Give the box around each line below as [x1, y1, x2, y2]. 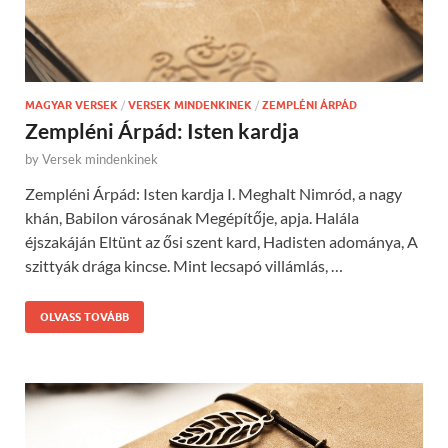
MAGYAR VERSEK [25, 97, 118, 112]
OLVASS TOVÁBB [40, 309, 129, 324]
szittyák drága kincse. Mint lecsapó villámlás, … [25, 255, 343, 275]
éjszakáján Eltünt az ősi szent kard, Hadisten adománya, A [25, 231, 418, 251]
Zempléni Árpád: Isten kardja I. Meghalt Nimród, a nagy [25, 183, 402, 203]
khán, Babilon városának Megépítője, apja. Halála [25, 207, 359, 227]
